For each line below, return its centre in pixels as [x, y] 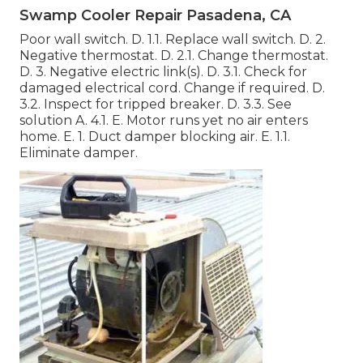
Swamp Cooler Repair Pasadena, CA [155, 15]
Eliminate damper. [79, 152]
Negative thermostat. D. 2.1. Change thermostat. [174, 55]
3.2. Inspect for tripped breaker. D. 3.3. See [156, 104]
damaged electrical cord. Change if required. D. [172, 88]
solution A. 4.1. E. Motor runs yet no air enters [164, 120]
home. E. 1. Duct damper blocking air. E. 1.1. [155, 136]
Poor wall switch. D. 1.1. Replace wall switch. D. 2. [173, 39]
